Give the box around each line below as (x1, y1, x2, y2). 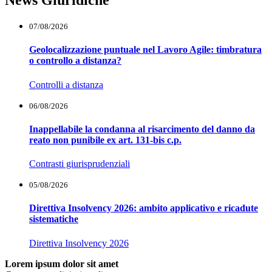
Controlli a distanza (29, 79, 103, 90)
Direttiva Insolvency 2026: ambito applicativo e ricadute (29, 203, 258, 214)
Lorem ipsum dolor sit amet (5, 258, 118, 269)
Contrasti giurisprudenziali (29, 158, 130, 169)
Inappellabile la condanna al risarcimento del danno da (29, 123, 255, 134)
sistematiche (29, 214, 78, 225)
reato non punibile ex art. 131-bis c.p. (29, 134, 182, 145)
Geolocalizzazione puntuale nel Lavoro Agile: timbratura (29, 44, 262, 55)
